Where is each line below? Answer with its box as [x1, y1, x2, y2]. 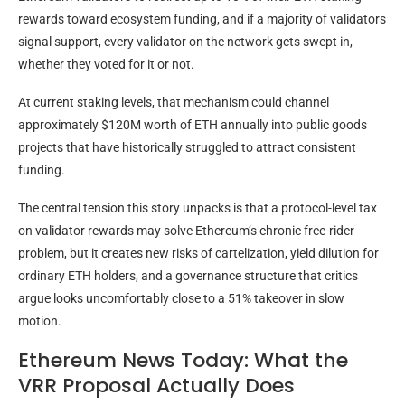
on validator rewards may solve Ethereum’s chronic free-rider [18, 222, 354, 238]
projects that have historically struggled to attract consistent [18, 139, 356, 155]
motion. [18, 313, 61, 328]
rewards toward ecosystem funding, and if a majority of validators [18, 11, 386, 26]
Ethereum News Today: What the [18, 345, 348, 374]
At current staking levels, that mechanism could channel [18, 94, 329, 109]
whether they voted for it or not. [18, 56, 194, 71]
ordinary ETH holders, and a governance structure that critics [18, 268, 358, 283]
